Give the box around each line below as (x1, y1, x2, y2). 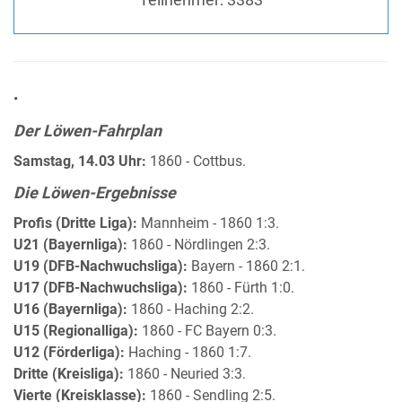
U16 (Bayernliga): (13, 301, 127, 319)
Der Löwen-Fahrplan (13, 121, 162, 141)
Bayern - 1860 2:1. (188, 258, 305, 275)
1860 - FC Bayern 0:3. (138, 323, 276, 340)
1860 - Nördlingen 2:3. (127, 237, 270, 254)
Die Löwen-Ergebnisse (13, 183, 176, 203)
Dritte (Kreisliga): (13, 366, 124, 383)
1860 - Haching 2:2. (127, 301, 254, 319)
